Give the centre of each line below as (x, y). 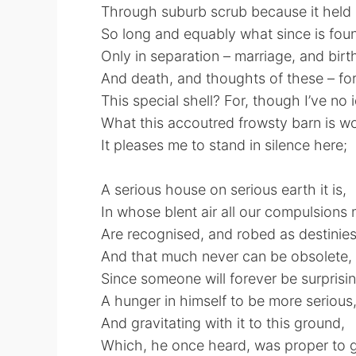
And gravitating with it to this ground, (223, 323)
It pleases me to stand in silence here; (224, 145)
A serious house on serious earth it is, (224, 190)
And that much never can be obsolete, (226, 256)
